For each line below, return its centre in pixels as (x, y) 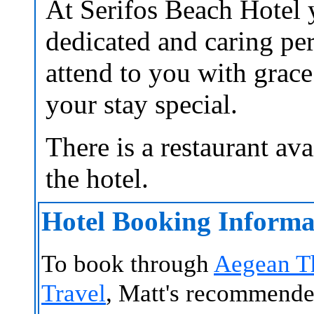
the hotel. (97, 178)
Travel (74, 293)
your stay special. (142, 104)
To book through (128, 264)
